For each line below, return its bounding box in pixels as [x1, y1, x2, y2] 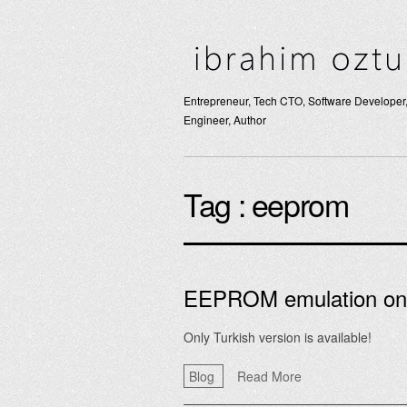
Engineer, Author [184, 112, 266, 127]
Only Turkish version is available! [184, 328, 372, 346]
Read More [237, 367, 302, 385]
